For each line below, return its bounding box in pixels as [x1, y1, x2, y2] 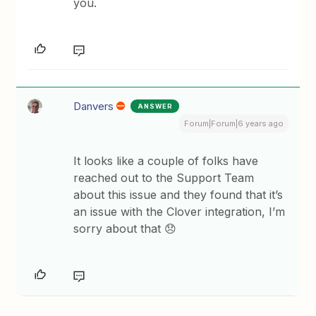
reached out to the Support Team [73, 171, 255, 185]
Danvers [73, 99, 114, 113]
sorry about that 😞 [73, 221, 177, 236]
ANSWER [138, 102, 174, 110]
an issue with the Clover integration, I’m [73, 205, 286, 219]
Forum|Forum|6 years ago [183, 119, 284, 128]
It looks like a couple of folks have [73, 154, 259, 168]
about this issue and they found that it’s [73, 188, 284, 202]
